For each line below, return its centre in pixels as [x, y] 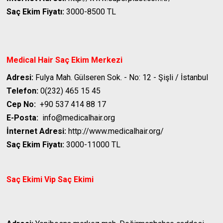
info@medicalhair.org [77, 118]
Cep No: [21, 105]
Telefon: [23, 91]
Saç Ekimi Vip [31, 180]
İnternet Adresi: [37, 131]
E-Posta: [23, 118]
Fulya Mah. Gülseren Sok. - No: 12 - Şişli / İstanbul [121, 78]
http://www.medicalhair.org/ [115, 131]
